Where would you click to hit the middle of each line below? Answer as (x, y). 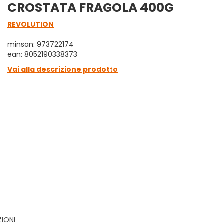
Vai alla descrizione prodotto (63, 69)
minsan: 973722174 (41, 44)
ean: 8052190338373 (42, 54)
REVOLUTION (31, 24)
